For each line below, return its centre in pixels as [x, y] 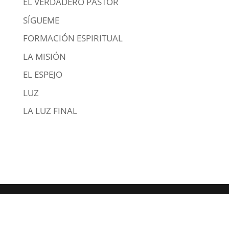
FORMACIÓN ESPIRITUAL [73, 38]
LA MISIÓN [44, 56]
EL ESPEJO [42, 74]
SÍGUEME [41, 20]
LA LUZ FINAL [50, 111]
